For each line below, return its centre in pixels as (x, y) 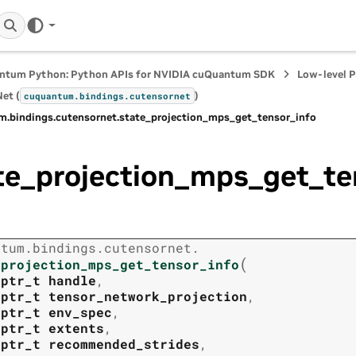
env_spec (80, 312)
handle (72, 281)
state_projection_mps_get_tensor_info (218, 117)
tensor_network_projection (148, 296)
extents (76, 328)
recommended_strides (124, 344)
